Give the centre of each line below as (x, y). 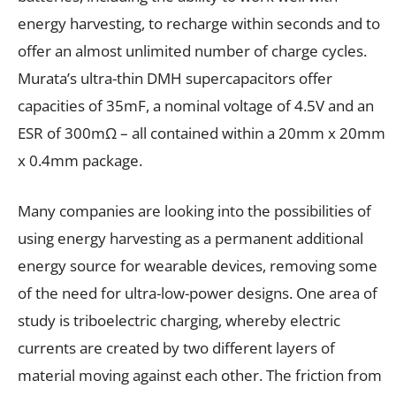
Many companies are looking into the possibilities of (194, 211)
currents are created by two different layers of (176, 348)
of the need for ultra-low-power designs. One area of (198, 293)
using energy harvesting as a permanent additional (190, 239)
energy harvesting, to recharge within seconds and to (199, 24)
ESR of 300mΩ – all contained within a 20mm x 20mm (202, 133)
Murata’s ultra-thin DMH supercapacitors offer (175, 79)
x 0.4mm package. (80, 161)
